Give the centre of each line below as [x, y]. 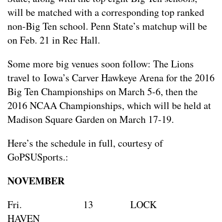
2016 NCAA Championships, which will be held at [109, 106]
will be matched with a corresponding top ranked [106, 12]
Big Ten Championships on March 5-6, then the [103, 92]
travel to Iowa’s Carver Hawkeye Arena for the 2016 [111, 78]
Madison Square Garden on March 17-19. [91, 119]
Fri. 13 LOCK [82, 205]
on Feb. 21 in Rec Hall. [54, 40]
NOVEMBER [36, 181]
